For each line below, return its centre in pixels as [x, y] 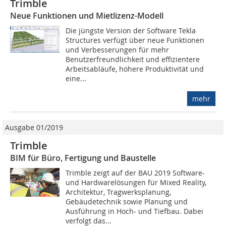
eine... [76, 79]
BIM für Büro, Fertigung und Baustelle [83, 158]
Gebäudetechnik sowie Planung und [127, 202]
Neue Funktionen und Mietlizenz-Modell [87, 16]
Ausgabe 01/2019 [34, 128]
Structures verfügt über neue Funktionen [135, 40]
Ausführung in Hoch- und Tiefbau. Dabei [135, 211]
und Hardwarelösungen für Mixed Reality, [136, 183]
